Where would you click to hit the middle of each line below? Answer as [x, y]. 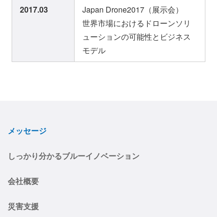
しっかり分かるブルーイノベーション [74, 156]
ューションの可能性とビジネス [137, 37]
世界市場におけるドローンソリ [137, 23]
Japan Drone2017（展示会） [133, 10]
